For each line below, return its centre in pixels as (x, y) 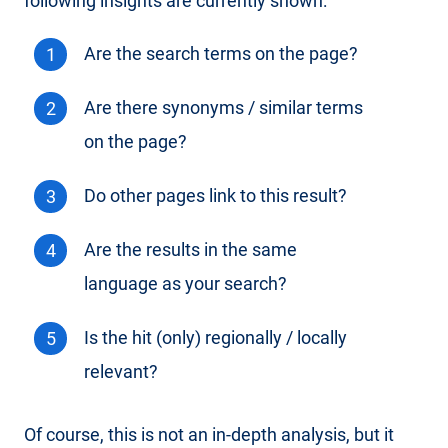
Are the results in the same (190, 250)
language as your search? (185, 284)
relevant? (121, 372)
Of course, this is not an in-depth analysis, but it (209, 435)
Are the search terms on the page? (221, 54)
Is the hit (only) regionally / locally (215, 338)
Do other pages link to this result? (215, 196)
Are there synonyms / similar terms (223, 108)
